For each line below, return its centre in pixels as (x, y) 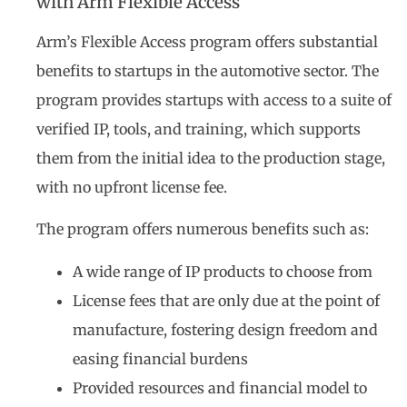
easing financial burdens (160, 358)
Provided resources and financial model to (220, 387)
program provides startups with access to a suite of (214, 99)
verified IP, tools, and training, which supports (199, 129)
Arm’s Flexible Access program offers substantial (207, 41)
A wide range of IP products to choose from (223, 271)
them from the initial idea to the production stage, (211, 158)
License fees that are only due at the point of (226, 300)
